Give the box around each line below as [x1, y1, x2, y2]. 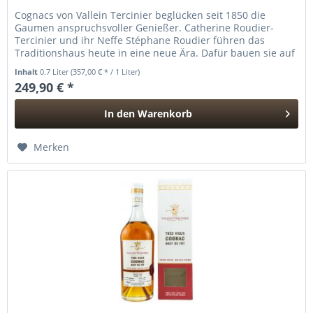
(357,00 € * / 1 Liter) [71, 66, 140, 78]
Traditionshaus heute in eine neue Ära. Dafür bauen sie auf [15, 46, 296, 60]
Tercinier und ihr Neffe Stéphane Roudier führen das [15, 34, 265, 48]
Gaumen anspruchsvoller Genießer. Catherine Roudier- [15, 21, 275, 35]
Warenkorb [138, 107, 193, 121]
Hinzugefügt [119, 133, 178, 147]
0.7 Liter [40, 66, 71, 78]
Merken [34, 140, 70, 154]
